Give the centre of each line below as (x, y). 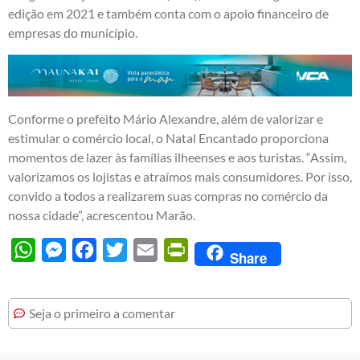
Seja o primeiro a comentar (102, 313)
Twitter (147, 250)
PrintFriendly (225, 250)
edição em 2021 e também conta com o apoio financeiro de (168, 14)
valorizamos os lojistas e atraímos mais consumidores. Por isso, (180, 177)
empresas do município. (73, 33)
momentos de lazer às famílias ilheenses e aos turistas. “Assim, (177, 157)
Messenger (96, 250)
